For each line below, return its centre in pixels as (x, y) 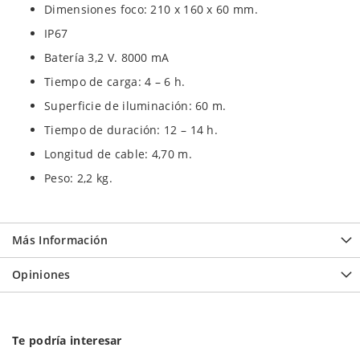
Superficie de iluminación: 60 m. (135, 106)
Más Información (60, 240)
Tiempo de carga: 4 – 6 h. (115, 82)
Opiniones (41, 274)
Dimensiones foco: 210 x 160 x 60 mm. (151, 9)
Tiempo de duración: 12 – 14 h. (131, 130)
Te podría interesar (67, 340)
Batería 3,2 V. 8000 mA (107, 57)
